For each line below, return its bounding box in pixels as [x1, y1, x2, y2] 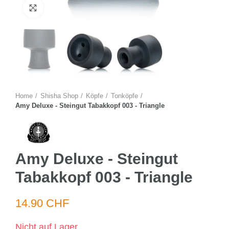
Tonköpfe [111, 92, 138, 100]
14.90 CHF [15, 197, 69, 210]
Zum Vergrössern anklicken [43, 4, 130, 12]
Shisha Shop [40, 92, 78, 100]
